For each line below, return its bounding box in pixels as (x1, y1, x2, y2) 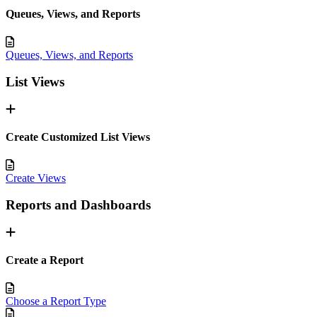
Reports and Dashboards (6, 197, 151, 213)
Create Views (6, 171, 66, 184)
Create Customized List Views (6, 131, 150, 144)
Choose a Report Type (6, 294, 106, 307)
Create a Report (6, 254, 83, 267)
